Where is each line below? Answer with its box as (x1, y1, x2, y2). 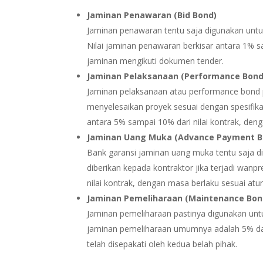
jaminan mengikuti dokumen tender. (87, 55, 224, 67)
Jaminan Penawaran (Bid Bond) (87, 9, 217, 21)
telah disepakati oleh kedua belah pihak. (87, 238, 238, 250)
